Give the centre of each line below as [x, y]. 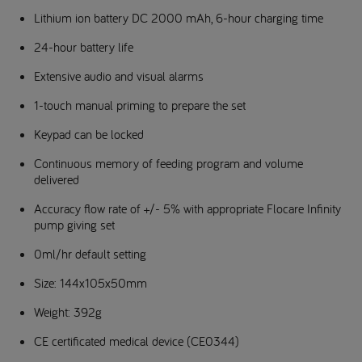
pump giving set [74, 225]
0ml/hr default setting [90, 254]
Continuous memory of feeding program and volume [168, 163]
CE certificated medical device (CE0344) [137, 341]
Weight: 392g [68, 312]
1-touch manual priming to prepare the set [140, 105]
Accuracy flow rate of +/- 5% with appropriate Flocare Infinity [187, 208]
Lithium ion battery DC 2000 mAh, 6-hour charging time [179, 18]
